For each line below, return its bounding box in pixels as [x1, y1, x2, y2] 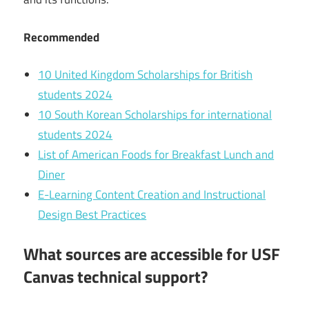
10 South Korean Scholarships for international [38, 106, 272, 124]
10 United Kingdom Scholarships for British [38, 66, 253, 84]
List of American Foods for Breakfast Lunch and [38, 146, 275, 164]
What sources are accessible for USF [23, 241, 280, 266]
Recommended [23, 28, 99, 46]
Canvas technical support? [23, 263, 208, 289]
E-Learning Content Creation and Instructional [38, 186, 266, 204]
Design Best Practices [38, 206, 147, 224]
